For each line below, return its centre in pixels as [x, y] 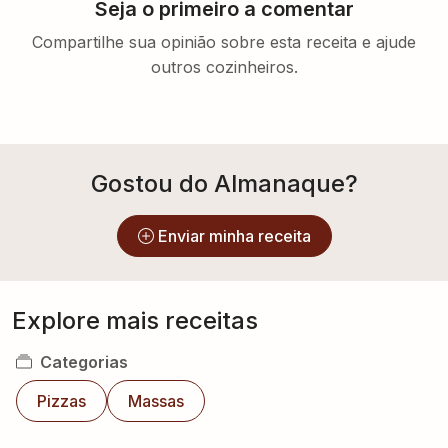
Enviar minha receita [234, 236]
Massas [156, 401]
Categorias [84, 362]
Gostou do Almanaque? [224, 183]
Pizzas [61, 401]
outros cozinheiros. [224, 67]
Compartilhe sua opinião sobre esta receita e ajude [224, 42]
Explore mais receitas [135, 320]
